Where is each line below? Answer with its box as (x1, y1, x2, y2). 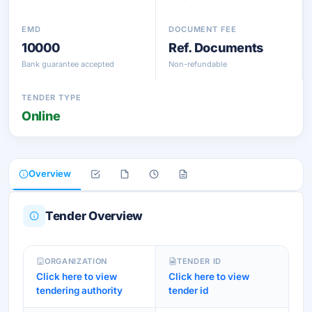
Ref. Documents (169, 40, 264, 55)
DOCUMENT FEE (169, 24, 237, 34)
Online (22, 109, 61, 123)
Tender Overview (45, 209, 143, 223)
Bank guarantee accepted (22, 59, 114, 69)
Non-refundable (169, 59, 227, 69)
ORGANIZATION (45, 256, 107, 266)
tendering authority (36, 285, 123, 296)
